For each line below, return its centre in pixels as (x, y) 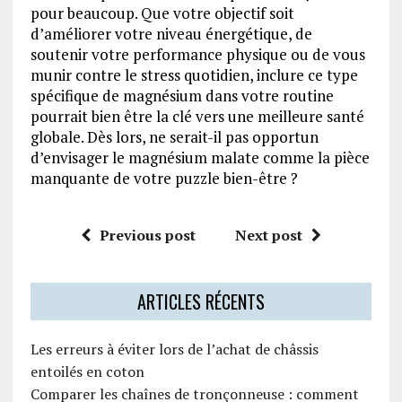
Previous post (147, 236)
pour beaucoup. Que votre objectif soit (162, 13)
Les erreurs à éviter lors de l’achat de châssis (174, 350)
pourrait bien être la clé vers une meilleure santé (197, 117)
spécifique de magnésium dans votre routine (182, 96)
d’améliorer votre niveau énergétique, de (171, 34)
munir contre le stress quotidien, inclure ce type (194, 75)
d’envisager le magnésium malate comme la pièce (200, 158)
